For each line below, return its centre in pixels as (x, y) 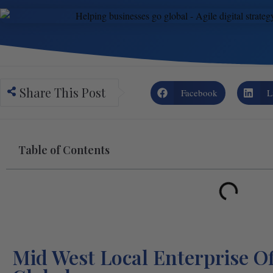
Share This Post (62, 93)
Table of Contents (64, 150)
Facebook (199, 93)
